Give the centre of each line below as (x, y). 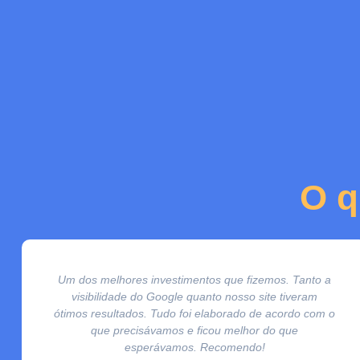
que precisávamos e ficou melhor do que (194, 330)
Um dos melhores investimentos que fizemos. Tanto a (194, 279)
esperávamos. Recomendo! (194, 347)
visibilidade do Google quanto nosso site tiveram (194, 296)
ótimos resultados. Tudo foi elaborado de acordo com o (194, 313)
